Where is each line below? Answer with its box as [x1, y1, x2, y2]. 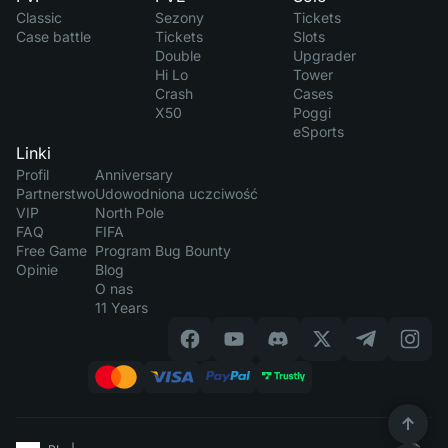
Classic [16, 9, 62, 26]
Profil [16, 166, 49, 183]
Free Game [16, 242, 87, 259]
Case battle [16, 28, 91, 45]
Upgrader [293, 47, 357, 64]
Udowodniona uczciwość [95, 185, 258, 202]
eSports [293, 123, 345, 140]
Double [154, 47, 201, 64]
